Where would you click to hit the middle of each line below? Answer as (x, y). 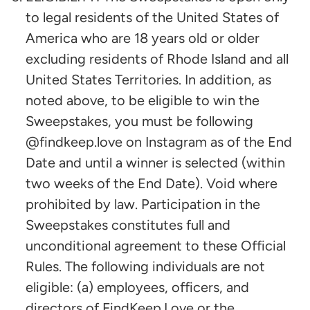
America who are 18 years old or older (143, 38)
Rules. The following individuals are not (145, 267)
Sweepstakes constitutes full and (128, 225)
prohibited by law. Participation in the (143, 204)
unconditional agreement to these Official (156, 246)
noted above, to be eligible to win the (143, 101)
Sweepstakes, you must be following (139, 121)
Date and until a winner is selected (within (155, 163)
